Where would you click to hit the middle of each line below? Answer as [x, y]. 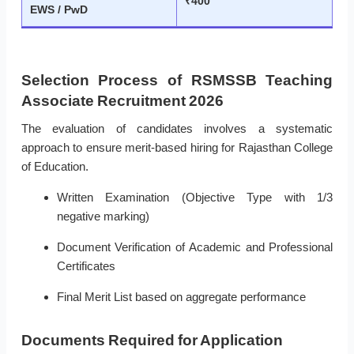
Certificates [86, 266]
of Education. [55, 167]
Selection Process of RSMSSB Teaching [177, 81]
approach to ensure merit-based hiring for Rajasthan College [177, 148]
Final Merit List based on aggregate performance [181, 297]
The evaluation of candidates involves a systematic [177, 129]
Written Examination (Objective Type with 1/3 [195, 198]
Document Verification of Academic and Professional [195, 247]
